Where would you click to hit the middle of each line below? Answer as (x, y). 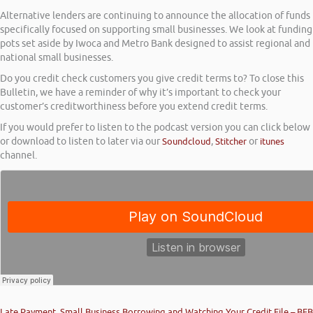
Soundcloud (187, 141)
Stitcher (231, 141)
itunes (272, 141)
